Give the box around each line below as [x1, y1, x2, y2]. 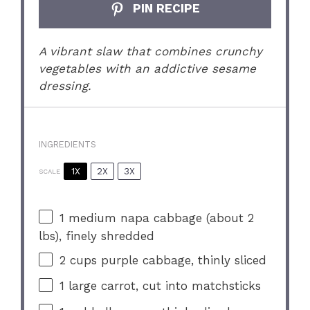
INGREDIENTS [39, 138, 97, 149]
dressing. [39, 79, 92, 93]
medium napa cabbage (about [64, 210, 248, 225]
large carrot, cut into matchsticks [64, 279, 262, 293]
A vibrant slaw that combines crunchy [39, 44, 263, 59]
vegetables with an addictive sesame [39, 62, 257, 76]
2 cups [60, 253, 98, 267]
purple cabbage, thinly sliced [97, 253, 267, 267]
